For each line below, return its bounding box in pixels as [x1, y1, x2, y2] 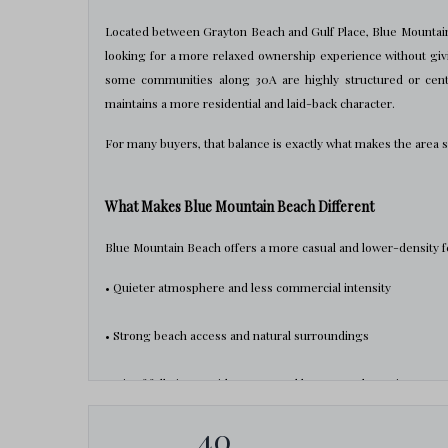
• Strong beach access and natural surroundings [105, 327, 369, 343]
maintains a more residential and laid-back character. [105, 95, 395, 111]
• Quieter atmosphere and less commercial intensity [105, 279, 391, 295]
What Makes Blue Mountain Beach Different [105, 197, 374, 216]
